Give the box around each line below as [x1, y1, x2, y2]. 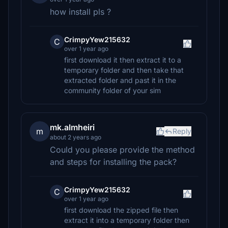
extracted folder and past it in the [64, 76, 176, 84]
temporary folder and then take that [64, 66, 184, 74]
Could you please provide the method [50, 145, 195, 155]
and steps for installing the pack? [50, 157, 177, 167]
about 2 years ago [50, 133, 101, 141]
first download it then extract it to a [64, 55, 181, 64]
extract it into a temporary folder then [64, 216, 189, 224]
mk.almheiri [50, 122, 95, 132]
